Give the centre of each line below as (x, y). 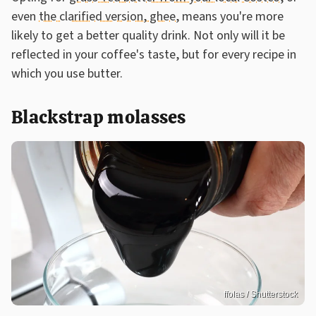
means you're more (231, 16)
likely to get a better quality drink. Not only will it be (148, 35)
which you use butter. (67, 73)
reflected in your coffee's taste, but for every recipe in (154, 54)
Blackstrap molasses (99, 117)
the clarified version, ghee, (109, 16)
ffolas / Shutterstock (261, 294)
